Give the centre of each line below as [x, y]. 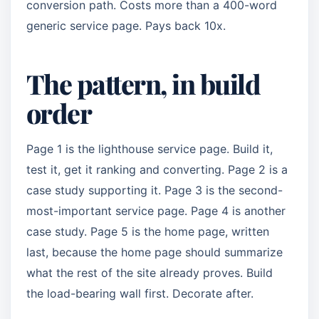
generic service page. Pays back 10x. [126, 26]
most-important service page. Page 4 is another [156, 211]
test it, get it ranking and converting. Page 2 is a [157, 169]
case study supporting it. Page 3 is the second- [155, 190]
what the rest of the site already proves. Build [150, 273]
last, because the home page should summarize [155, 252]
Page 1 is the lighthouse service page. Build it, [150, 149]
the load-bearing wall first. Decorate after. [140, 293]
